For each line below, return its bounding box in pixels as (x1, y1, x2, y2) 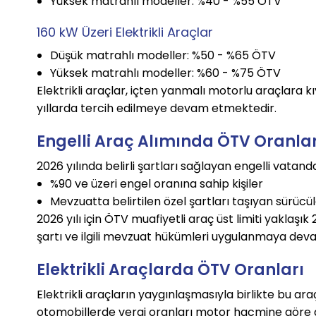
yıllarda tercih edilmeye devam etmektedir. (37, 100, 277, 117)
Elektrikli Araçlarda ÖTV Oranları (37, 259, 305, 281)
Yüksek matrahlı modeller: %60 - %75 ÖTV (49, 65, 281, 82)
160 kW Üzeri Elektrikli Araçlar (37, 23, 214, 42)
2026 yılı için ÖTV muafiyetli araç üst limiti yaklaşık (37, 211, 312, 228)
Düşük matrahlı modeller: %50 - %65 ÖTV (49, 47, 276, 64)
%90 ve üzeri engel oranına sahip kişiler (49, 176, 263, 193)
